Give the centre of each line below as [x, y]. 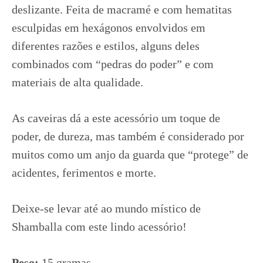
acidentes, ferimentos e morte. [84, 173]
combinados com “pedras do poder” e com [113, 64]
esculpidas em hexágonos [74, 28]
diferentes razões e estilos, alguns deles [106, 46]
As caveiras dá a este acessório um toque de [116, 118]
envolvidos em [171, 28]
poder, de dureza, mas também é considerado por [128, 136]
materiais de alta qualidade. [77, 82]
